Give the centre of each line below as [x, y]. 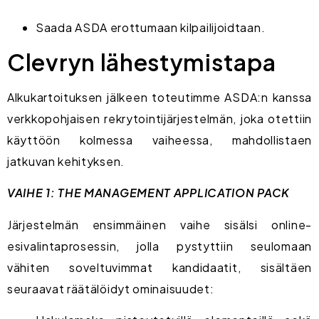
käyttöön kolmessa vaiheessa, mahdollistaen [159, 140]
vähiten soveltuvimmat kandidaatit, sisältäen [159, 267]
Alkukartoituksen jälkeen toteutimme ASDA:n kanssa [159, 97]
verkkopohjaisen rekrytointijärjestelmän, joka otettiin [159, 118]
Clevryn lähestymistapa [142, 62]
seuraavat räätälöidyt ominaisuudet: [111, 288]
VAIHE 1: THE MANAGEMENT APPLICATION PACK [148, 193]
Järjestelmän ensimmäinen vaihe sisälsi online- [159, 224]
